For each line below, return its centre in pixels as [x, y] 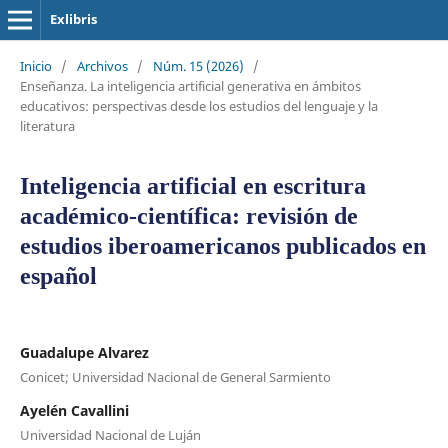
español [58, 275]
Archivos [102, 65]
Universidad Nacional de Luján [110, 434]
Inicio [35, 65]
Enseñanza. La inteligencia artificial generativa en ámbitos [190, 85]
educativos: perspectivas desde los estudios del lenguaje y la [198, 105]
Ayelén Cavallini [74, 410]
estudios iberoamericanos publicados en [222, 245]
